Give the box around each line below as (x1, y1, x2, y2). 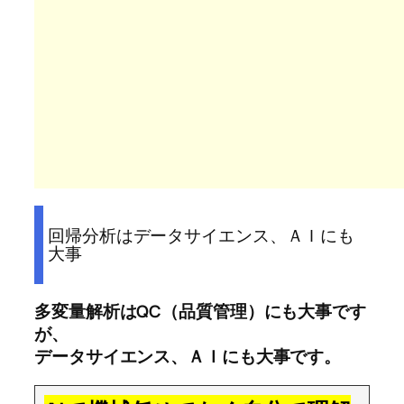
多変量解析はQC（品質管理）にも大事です (34, 299, 366, 324)
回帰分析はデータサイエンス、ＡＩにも (48, 224, 355, 248)
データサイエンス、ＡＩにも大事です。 (34, 344, 342, 369)
